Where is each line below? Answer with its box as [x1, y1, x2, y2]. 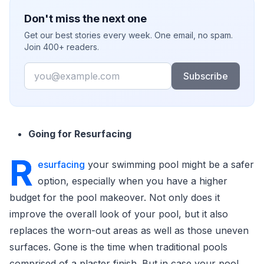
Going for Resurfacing [28, 128, 131, 140]
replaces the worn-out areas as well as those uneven [9, 225, 249, 236]
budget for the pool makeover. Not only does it [9, 192, 220, 203]
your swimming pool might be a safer [85, 159, 254, 170]
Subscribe [183, 70, 228, 82]
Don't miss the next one [24, 12, 147, 25]
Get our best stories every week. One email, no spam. [24, 30, 233, 40]
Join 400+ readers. [24, 42, 99, 52]
